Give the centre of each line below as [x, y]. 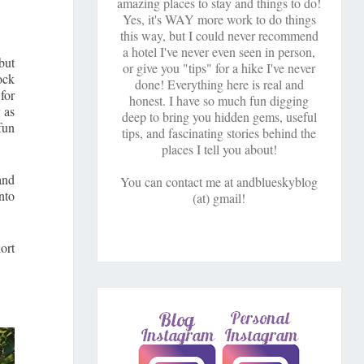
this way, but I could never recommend [219, 36]
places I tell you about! [219, 149]
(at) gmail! [219, 198]
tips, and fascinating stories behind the [219, 133]
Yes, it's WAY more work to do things [219, 19]
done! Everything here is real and [219, 84]
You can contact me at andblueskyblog [219, 182]
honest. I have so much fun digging [219, 101]
